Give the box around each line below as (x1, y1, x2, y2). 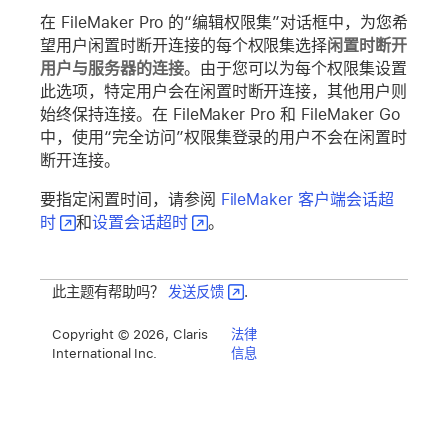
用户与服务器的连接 (40, 58, 184, 78)
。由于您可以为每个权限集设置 (183, 58, 408, 78)
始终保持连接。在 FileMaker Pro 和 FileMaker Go (40, 104, 400, 124)
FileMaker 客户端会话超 (220, 189, 394, 209)
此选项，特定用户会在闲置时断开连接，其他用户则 (40, 81, 408, 101)
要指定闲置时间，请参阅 (40, 189, 221, 209)
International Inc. (52, 345, 158, 362)
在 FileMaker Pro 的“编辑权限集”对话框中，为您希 (40, 12, 408, 32)
